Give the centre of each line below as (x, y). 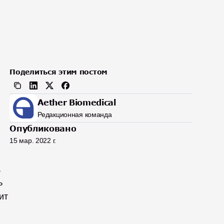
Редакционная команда (75, 114)
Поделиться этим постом (59, 72)
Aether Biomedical (77, 102)
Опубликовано (43, 128)
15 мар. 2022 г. (33, 140)
